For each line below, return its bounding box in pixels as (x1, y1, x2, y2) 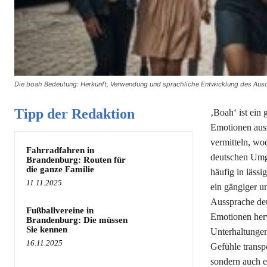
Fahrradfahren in (26, 145, 94, 155)
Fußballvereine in (26, 205, 94, 215)
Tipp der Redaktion (14, 105, 135, 122)
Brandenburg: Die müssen (26, 215, 128, 225)
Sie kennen (26, 224, 67, 234)
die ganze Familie (26, 164, 94, 174)
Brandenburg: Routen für (26, 154, 126, 164)
